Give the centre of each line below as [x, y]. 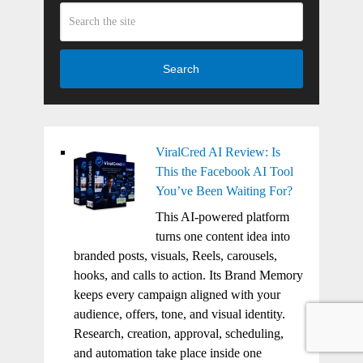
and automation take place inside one [167, 352]
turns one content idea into [222, 236]
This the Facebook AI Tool [224, 171]
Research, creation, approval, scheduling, [178, 333]
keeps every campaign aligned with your [177, 294]
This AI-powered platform [222, 216]
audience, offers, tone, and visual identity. [179, 314]
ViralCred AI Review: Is [218, 152]
